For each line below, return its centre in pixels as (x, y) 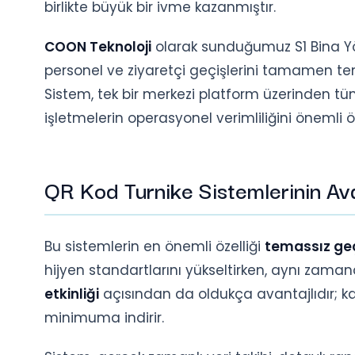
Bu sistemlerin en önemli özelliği (155, 247)
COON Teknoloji (98, 47)
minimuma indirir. (104, 318)
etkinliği (72, 294)
